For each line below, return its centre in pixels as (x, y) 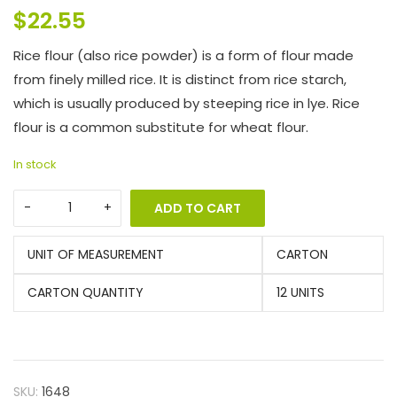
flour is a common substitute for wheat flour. (161, 127)
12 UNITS (300, 292)
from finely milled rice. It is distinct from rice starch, (180, 79)
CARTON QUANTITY (86, 292)
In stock (35, 164)
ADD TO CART (198, 208)
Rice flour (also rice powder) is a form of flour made (183, 55)
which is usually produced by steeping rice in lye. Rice (187, 103)
